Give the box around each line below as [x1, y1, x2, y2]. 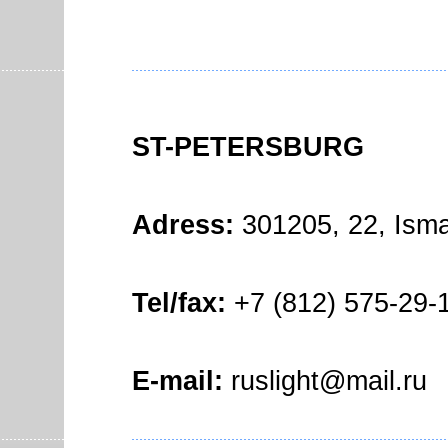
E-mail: [132, 365, 223, 397]
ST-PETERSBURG [132, 131, 364, 163]
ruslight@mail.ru [223, 365, 427, 397]
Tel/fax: [132, 287, 226, 319]
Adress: [132, 209, 234, 241]
